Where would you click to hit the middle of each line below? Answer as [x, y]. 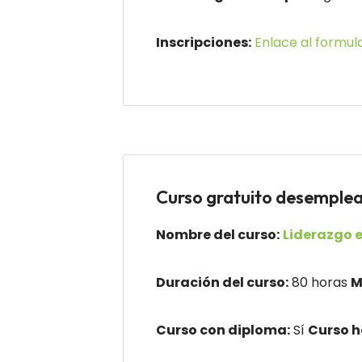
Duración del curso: [222, 282]
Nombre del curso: [218, 235]
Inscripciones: [204, 42]
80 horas [320, 282]
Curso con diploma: [223, 330]
